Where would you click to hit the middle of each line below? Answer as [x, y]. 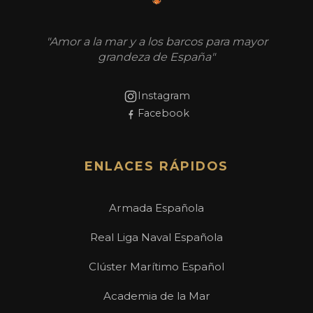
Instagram [163, 96]
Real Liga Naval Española [156, 238]
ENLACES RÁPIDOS [156, 166]
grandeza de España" [156, 57]
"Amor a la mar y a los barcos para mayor [156, 42]
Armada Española [156, 208]
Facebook [163, 114]
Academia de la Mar [156, 296]
